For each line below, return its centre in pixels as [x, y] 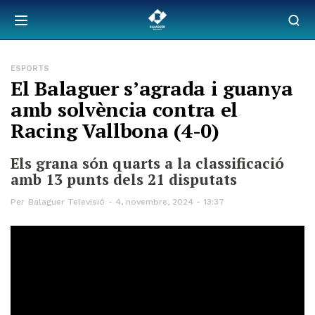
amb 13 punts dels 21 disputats [124, 179]
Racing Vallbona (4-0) [115, 130]
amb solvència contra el [124, 109]
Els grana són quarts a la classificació [147, 163]
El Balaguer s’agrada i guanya [152, 88]
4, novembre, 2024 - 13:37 [170, 202]
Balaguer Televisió [66, 202]
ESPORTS [30, 69]
